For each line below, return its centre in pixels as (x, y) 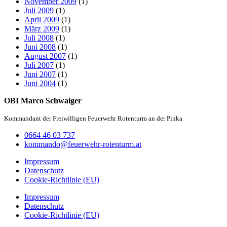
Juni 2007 (40, 74)
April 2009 (42, 20)
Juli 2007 (39, 65)
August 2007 (45, 56)
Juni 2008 (40, 47)
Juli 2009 (39, 11)
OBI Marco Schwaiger (43, 101)
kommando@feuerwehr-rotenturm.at (83, 144)
